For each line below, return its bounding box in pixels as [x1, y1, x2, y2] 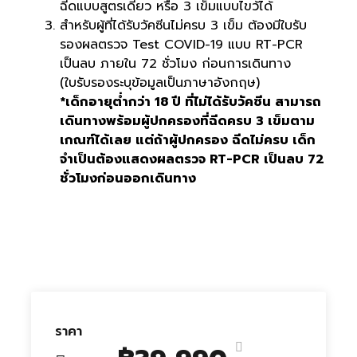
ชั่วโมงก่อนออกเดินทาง [60, 169, 196, 189]
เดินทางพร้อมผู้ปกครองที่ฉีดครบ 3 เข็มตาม [60, 112, 315, 131]
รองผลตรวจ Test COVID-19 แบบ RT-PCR [60, 35, 303, 55]
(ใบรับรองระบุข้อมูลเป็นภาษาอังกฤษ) [60, 73, 260, 93]
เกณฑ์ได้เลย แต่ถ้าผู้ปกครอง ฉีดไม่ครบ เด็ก [60, 131, 316, 151]
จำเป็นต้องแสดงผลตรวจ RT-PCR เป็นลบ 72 [60, 150, 324, 170]
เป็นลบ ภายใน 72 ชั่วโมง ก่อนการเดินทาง [60, 54, 291, 74]
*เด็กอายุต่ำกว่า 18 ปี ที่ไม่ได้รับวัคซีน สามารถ [60, 92, 321, 112]
